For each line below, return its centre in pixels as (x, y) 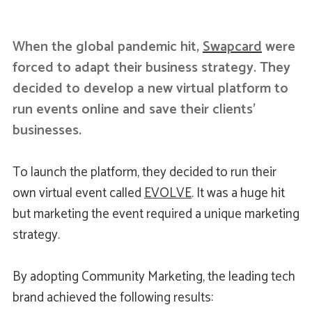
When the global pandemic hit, (107, 47)
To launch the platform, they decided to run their (144, 172)
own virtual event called (78, 193)
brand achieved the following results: (112, 297)
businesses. (47, 130)
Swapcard (232, 47)
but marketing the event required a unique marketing (156, 214)
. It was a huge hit (238, 193)
